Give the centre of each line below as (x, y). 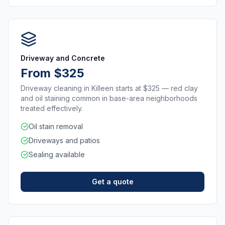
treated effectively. (52, 108)
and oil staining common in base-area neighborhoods (109, 98)
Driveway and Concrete (63, 58)
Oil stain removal (56, 126)
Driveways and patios (64, 140)
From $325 (52, 73)
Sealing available (57, 154)
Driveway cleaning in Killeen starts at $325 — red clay (109, 88)
